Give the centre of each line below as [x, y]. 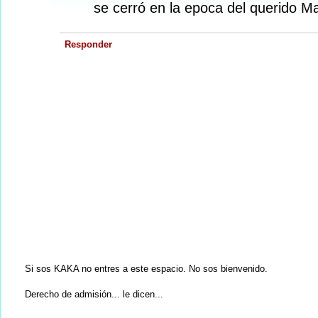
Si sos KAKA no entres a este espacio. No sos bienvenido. [146, 269]
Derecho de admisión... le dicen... [94, 295]
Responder [88, 44]
